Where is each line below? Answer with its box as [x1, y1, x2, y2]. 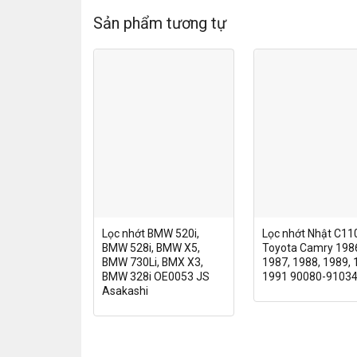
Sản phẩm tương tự [93, 14, 226, 33]
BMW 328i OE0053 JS [101, 269, 210, 283]
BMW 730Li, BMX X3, [101, 255, 203, 269]
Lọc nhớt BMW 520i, [101, 226, 199, 240]
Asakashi [101, 284, 148, 297]
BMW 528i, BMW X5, [101, 241, 200, 254]
